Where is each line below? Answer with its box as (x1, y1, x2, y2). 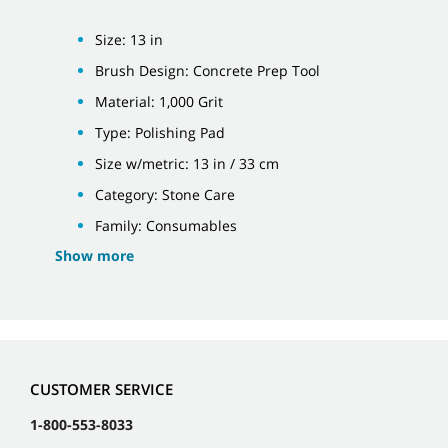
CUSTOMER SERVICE (30, 379, 173, 400)
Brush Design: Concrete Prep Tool (95, 60, 320, 80)
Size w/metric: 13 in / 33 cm (95, 153, 279, 173)
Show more (55, 245, 134, 265)
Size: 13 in (95, 29, 163, 49)
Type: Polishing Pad (95, 122, 225, 142)
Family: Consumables (95, 215, 237, 235)
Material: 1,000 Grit (95, 91, 223, 111)
